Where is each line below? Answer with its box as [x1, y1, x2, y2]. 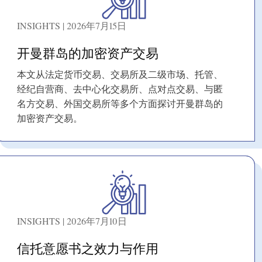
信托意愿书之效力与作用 [17, 240, 158, 257]
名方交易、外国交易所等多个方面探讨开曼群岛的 [17, 100, 223, 110]
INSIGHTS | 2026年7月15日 [17, 19, 126, 32]
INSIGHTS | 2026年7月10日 [17, 215, 127, 227]
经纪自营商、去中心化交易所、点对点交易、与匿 [17, 85, 223, 95]
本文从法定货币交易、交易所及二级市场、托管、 [17, 71, 223, 81]
